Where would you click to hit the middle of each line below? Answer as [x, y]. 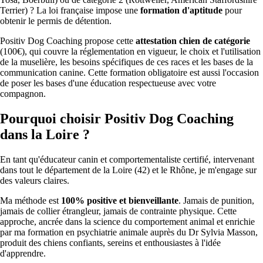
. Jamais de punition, [216, 200]
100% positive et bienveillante [120, 200]
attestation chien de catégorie [193, 41]
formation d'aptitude [181, 10]
